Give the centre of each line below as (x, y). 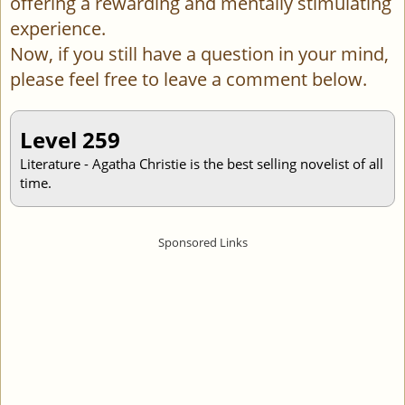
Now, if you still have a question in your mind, (199, 54)
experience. (58, 28)
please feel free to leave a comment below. (188, 79)
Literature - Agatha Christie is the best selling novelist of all (202, 164)
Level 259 (70, 140)
